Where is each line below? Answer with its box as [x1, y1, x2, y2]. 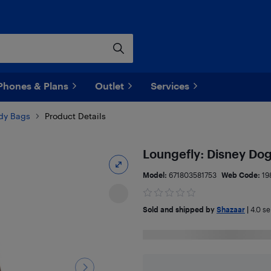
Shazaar [216, 205, 245, 214]
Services [151, 80, 189, 91]
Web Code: [221, 171, 262, 179]
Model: [142, 171, 169, 179]
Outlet [95, 80, 124, 91]
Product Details [45, 111, 106, 121]
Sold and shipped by [142, 205, 217, 214]
